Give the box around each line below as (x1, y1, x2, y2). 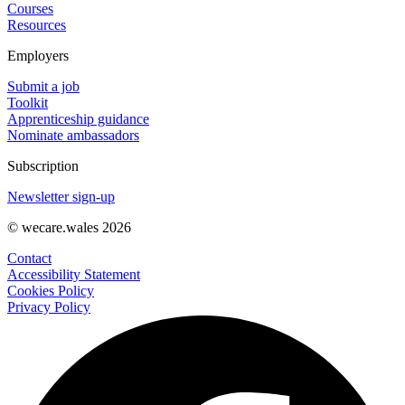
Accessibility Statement (7, 267, 140, 283)
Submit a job (7, 79, 80, 95)
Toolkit (7, 95, 48, 111)
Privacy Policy (7, 299, 90, 316)
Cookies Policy (7, 283, 94, 299)
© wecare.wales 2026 (7, 220, 131, 236)
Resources (7, 17, 66, 33)
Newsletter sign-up (7, 189, 115, 205)
